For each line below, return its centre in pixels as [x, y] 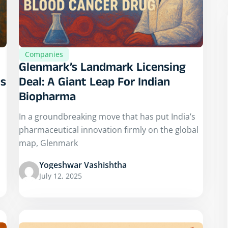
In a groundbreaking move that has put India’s [107, 117]
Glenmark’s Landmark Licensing [102, 69]
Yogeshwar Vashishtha [83, 165]
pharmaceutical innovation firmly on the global [109, 130]
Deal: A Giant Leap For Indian [94, 84]
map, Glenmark [48, 143]
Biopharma [47, 99]
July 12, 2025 [61, 176]
